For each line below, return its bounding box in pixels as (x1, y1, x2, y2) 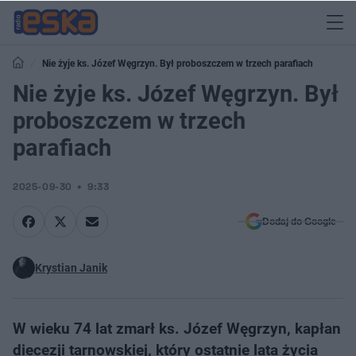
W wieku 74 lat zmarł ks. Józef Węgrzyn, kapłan (13, 319, 341, 338)
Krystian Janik (35, 261, 107, 274)
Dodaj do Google (262, 216, 336, 227)
